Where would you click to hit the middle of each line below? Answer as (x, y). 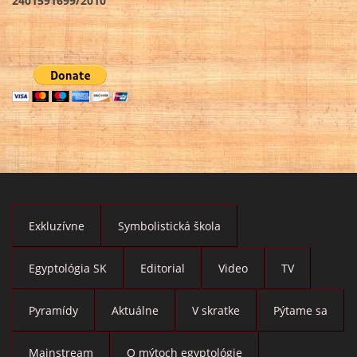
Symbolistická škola (169, 226)
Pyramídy (53, 310)
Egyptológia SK (68, 268)
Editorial (163, 268)
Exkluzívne (57, 226)
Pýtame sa (300, 310)
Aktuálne (135, 310)
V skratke (216, 310)
